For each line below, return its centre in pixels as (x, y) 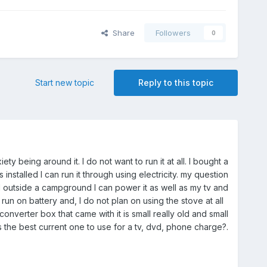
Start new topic (65, 83)
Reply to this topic (176, 83)
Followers (173, 33)
